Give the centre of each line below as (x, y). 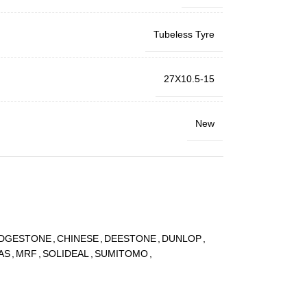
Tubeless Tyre (184, 34)
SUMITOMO (121, 254)
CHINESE (77, 238)
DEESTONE (130, 238)
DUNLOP (181, 238)
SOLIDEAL (65, 254)
